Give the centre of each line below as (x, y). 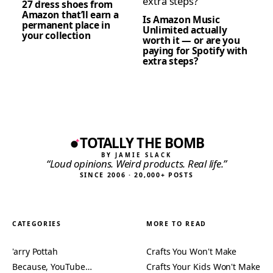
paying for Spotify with (195, 50)
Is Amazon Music (181, 19)
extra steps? (170, 61)
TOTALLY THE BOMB (142, 143)
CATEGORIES (37, 224)
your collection (56, 35)
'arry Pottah (35, 252)
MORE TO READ (177, 224)
